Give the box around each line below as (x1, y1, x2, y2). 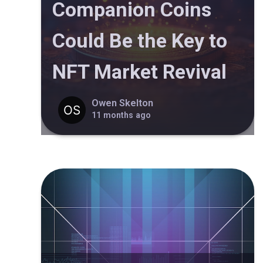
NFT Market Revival (52, 60, 227, 84)
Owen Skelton (91, 97, 153, 109)
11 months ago (91, 110, 151, 120)
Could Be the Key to (52, 29, 227, 53)
